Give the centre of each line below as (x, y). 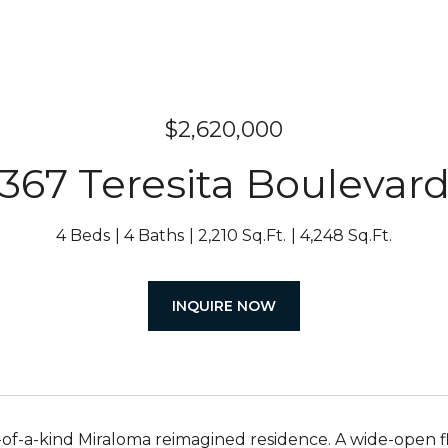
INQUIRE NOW (224, 306)
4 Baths (154, 235)
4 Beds (83, 235)
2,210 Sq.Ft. (242, 235)
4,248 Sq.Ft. (346, 235)
